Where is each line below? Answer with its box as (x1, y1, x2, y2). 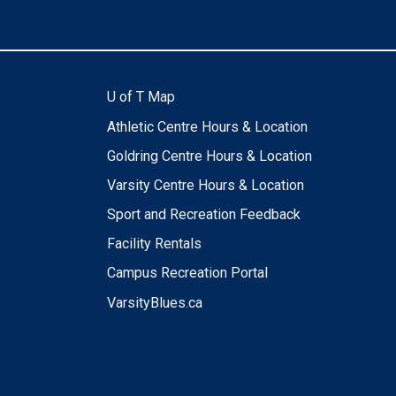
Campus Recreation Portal (106, 264, 268, 282)
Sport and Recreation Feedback (106, 206, 301, 224)
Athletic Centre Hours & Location (106, 118, 308, 135)
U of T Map (106, 88, 175, 106)
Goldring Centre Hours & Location (106, 147, 312, 164)
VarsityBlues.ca (106, 293, 202, 311)
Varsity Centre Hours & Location (106, 176, 304, 194)
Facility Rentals (106, 235, 202, 253)
